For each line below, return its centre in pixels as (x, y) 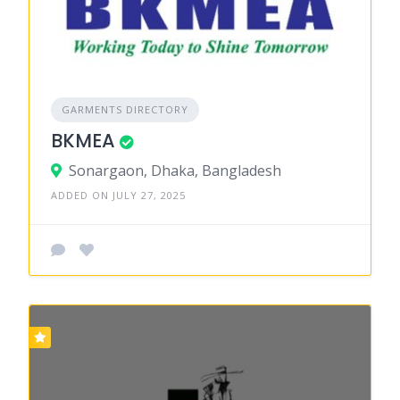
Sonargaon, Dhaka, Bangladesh (175, 170)
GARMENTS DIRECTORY (125, 109)
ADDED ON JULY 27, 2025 (118, 195)
